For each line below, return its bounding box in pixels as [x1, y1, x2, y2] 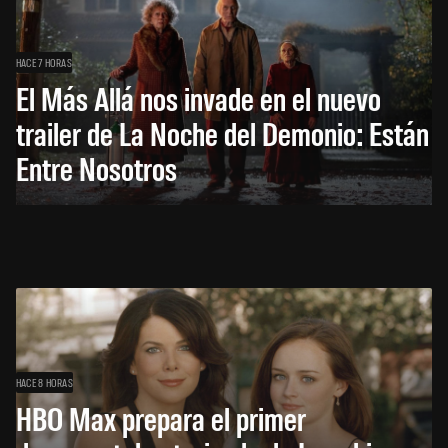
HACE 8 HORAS [16, 374, 73, 389]
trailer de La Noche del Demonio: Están [16, 111, 429, 153]
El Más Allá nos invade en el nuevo [16, 76, 381, 118]
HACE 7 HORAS [16, 54, 72, 69]
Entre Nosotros [16, 146, 177, 188]
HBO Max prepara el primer [16, 396, 306, 438]
